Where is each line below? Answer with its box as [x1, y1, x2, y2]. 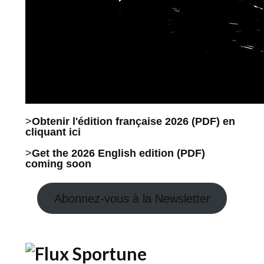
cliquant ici [25, 126, 81, 138]
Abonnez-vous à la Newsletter [54, 192, 210, 205]
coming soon [25, 157, 91, 170]
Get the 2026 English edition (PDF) [32, 147, 205, 159]
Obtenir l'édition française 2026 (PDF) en [32, 115, 235, 127]
